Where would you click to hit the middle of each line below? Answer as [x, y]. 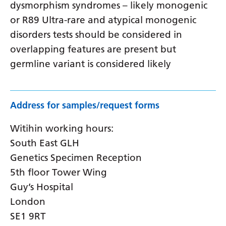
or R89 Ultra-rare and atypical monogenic [103, 20]
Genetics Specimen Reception [76, 157]
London [28, 201]
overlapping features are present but [93, 49]
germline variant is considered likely [91, 64]
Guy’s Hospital [42, 187]
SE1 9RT [28, 216]
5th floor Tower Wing [59, 172]
